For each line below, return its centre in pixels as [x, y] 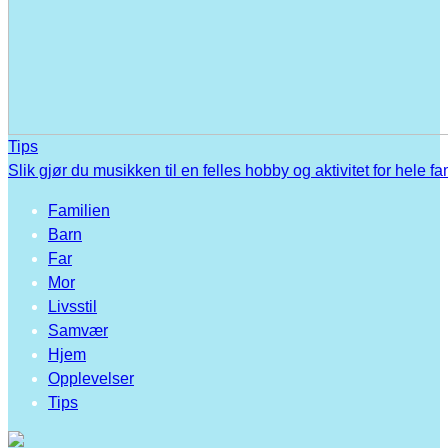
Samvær [78, 331]
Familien [79, 211]
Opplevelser [91, 379]
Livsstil [72, 307]
